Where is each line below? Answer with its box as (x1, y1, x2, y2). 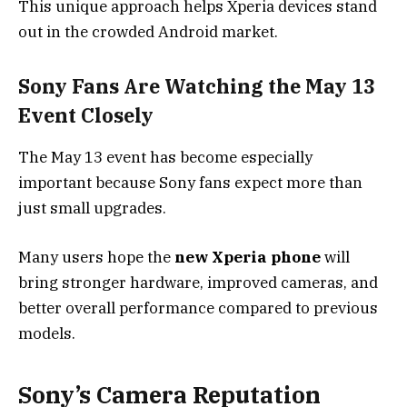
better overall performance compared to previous (18, 298, 378, 319)
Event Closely (18, 102, 154, 128)
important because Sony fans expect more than (18, 173, 362, 193)
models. (18, 323, 75, 344)
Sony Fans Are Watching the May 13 (18, 73, 375, 99)
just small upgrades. (18, 198, 166, 218)
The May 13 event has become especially (18, 147, 313, 167)
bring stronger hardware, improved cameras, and (18, 273, 378, 293)
